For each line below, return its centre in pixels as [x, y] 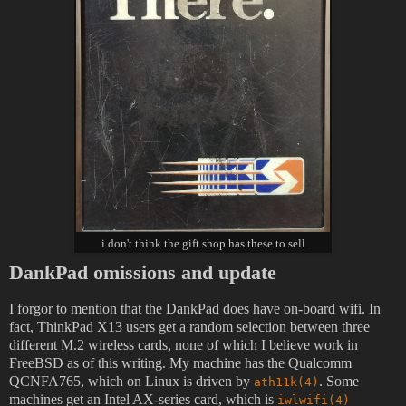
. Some [339, 381]
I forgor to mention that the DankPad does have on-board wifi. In [195, 308]
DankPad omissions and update [143, 272]
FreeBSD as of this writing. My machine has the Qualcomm [180, 362]
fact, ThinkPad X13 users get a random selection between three [189, 326]
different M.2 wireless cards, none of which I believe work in [184, 344]
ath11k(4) [286, 382]
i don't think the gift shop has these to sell [203, 243]
